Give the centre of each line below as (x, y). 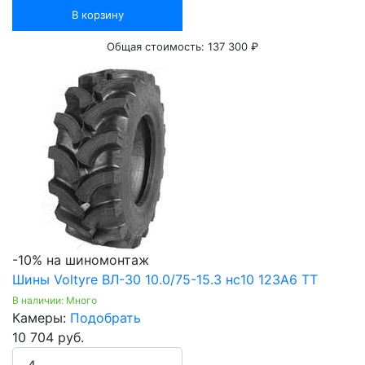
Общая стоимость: (157, 47)
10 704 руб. (48, 338)
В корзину (97, 15)
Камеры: (41, 318)
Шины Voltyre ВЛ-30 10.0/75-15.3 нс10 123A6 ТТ (165, 280)
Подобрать (106, 318)
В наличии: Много (55, 301)
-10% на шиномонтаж (81, 260)
